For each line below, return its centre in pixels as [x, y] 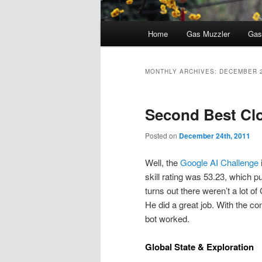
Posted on [162, 136]
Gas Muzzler [208, 34]
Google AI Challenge [219, 162]
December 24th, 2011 [215, 136]
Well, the [163, 162]
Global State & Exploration [199, 247]
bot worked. [167, 218]
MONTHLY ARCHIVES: [182, 72]
